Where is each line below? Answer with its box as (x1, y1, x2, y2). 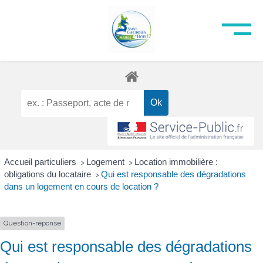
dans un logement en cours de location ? (4, 181, 159, 192)
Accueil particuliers (4, 157, 79, 167)
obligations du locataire (4, 169, 93, 180)
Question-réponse (4, 219, 61, 228)
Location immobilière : (134, 157, 218, 167)
